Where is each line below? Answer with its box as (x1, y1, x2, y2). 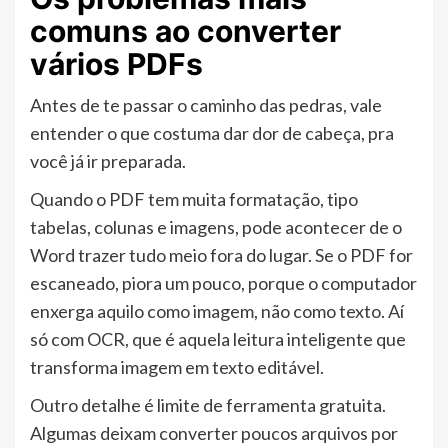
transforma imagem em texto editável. (30, 356, 324, 379)
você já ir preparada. (30, 150, 186, 173)
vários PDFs (30, 46, 203, 83)
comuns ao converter (30, 13, 341, 50)
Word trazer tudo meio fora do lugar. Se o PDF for (30, 244, 413, 267)
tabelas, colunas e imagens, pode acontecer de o (30, 216, 402, 239)
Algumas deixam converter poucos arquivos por (30, 422, 398, 445)
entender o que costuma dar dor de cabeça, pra (30, 122, 394, 145)
